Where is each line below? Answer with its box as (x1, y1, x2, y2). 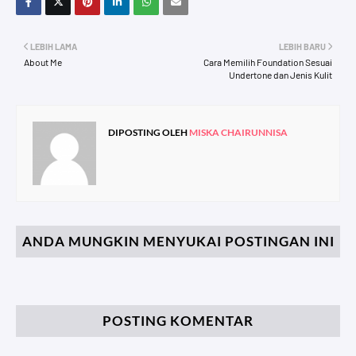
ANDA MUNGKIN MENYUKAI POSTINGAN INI (21, 232, 335, 250)
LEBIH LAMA (30, 41, 77, 52)
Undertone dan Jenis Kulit (229, 68, 332, 80)
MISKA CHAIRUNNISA (188, 126, 288, 138)
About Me (24, 56, 62, 68)
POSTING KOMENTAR (103, 311, 253, 329)
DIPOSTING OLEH (108, 126, 188, 138)
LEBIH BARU (279, 41, 326, 52)
